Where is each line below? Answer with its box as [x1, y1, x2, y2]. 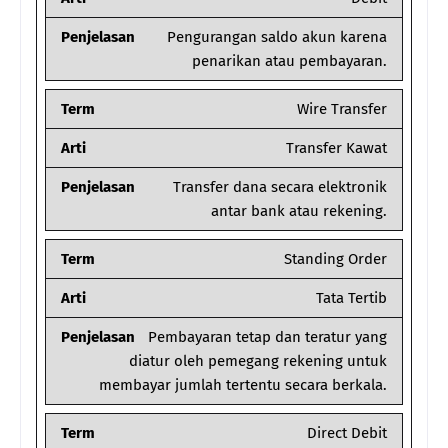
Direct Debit [307, 424, 387, 443]
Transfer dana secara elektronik [173, 178, 387, 197]
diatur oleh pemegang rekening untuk [129, 352, 387, 371]
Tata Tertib [316, 289, 387, 308]
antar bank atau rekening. [211, 202, 387, 221]
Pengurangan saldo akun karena [167, 28, 387, 47]
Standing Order [284, 250, 387, 269]
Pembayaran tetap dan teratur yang [148, 328, 387, 347]
